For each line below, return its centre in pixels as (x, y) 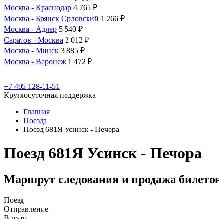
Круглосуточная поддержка (50, 95)
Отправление (26, 209)
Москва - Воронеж (35, 61)
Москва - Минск (31, 51)
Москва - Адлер (30, 29)
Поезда (35, 120)
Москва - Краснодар (38, 8)
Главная (37, 112)
